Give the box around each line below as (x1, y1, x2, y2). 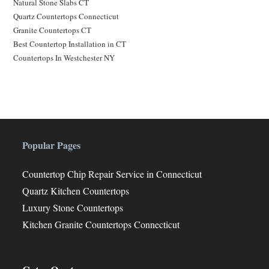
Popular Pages (22, 138, 81, 152)
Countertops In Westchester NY (13, 52, 115, 63)
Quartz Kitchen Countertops (22, 184, 130, 197)
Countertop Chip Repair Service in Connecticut (22, 167, 202, 180)
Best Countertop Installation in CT (13, 38, 127, 49)
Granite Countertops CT (13, 24, 92, 35)
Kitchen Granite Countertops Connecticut (22, 217, 180, 231)
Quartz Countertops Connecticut (13, 10, 119, 22)
